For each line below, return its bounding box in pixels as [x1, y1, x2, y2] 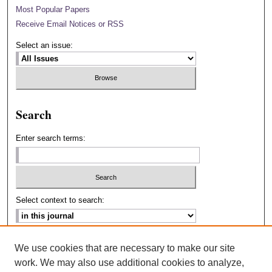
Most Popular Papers [16, 4, 90, 14]
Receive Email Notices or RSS [16, 19, 124, 29]
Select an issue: [16, 40, 73, 50]
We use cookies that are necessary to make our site [15, 243, 235, 253]
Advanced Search [16, 237, 79, 246]
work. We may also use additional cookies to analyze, [15, 257, 244, 268]
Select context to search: [16, 195, 105, 205]
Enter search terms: [16, 133, 86, 143]
